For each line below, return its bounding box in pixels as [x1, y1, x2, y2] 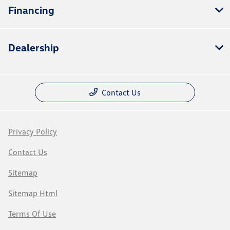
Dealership [8, 41, 59, 53]
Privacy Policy [8, 126, 57, 137]
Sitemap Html [8, 187, 57, 198]
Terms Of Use [8, 208, 56, 219]
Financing [8, 3, 54, 16]
